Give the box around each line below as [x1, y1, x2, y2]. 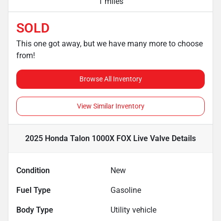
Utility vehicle [110, 205, 156, 215]
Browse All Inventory [79, 74, 142, 83]
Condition [16, 165, 50, 175]
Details [170, 133, 196, 143]
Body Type [16, 205, 53, 215]
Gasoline [110, 185, 141, 195]
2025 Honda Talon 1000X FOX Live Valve [25, 133, 170, 143]
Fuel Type [16, 185, 51, 195]
